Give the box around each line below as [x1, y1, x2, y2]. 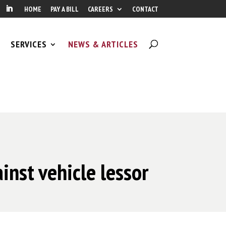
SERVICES [10, 38, 47, 50]
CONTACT [132, 4, 158, 14]
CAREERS [87, 4, 113, 14]
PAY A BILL [50, 4, 79, 14]
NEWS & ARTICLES [68, 38, 138, 50]
